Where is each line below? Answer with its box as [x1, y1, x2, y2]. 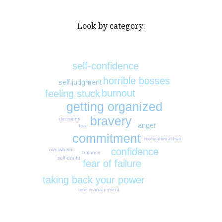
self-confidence [72, 60, 139, 71]
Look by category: [77, 20, 145, 32]
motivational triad [144, 136, 183, 142]
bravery [90, 114, 132, 128]
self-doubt [57, 155, 80, 161]
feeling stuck [45, 88, 100, 100]
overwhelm [49, 147, 74, 153]
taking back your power [43, 174, 145, 186]
